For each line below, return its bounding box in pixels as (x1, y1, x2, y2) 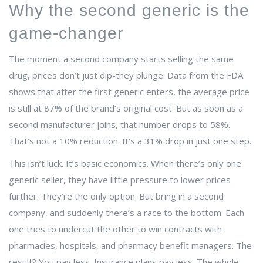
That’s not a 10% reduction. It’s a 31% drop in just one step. (9, 135, 251, 147)
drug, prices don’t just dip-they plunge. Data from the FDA (9, 69, 243, 82)
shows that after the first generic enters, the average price (9, 86, 249, 98)
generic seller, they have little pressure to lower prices (9, 174, 231, 186)
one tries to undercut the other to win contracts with (9, 223, 222, 235)
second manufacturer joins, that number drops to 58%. (9, 119, 230, 131)
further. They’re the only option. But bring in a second (9, 190, 224, 203)
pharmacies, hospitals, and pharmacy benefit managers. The (9, 240, 252, 252)
